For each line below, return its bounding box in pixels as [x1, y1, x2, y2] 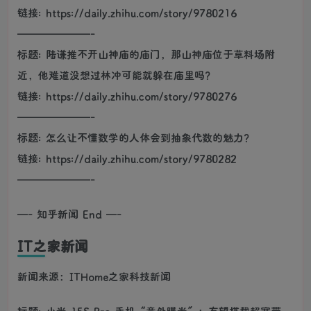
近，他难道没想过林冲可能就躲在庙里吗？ [17, 67, 215, 82]
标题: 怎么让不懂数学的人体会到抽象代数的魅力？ [17, 130, 254, 144]
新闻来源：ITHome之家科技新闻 [17, 269, 171, 283]
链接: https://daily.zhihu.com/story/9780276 [17, 88, 237, 103]
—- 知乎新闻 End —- [17, 206, 121, 221]
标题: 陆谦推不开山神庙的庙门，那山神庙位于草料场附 [17, 47, 275, 61]
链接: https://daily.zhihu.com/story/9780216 [17, 5, 237, 19]
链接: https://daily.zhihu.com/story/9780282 [17, 151, 237, 165]
